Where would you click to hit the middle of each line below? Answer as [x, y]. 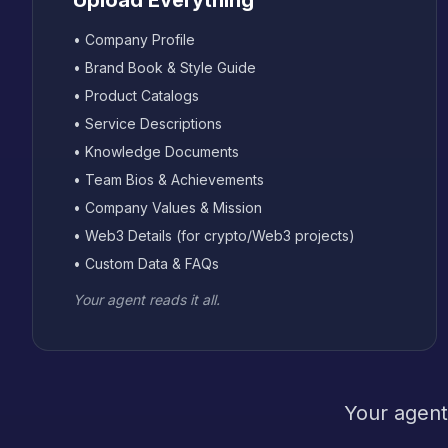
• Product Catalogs [136, 95]
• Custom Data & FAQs [146, 263]
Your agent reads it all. [146, 299]
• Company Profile [134, 39]
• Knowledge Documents [156, 151]
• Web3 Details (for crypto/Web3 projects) [214, 235]
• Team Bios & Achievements [168, 179]
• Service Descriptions [147, 123]
